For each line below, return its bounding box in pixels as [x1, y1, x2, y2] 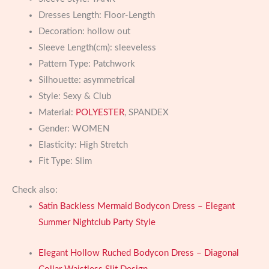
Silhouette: [38, 75, 83, 85]
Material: [38, 107, 76, 117]
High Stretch [79, 140, 128, 150]
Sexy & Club [62, 91, 111, 101]
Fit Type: [38, 156, 75, 166]
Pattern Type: [38, 59, 93, 68]
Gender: [38, 124, 72, 133]
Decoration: [38, 26, 87, 36]
